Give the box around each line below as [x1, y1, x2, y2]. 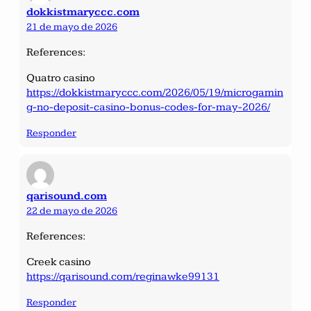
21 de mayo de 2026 [26, 20, 117, 33]
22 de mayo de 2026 [26, 204, 117, 217]
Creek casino [26, 255, 91, 269]
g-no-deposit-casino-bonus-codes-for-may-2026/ [26, 100, 270, 114]
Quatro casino [26, 71, 95, 85]
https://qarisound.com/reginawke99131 [26, 269, 219, 283]
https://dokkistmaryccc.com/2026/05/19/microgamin [26, 85, 283, 99]
